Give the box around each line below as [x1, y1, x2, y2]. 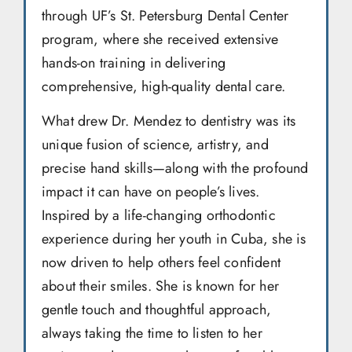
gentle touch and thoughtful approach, [42, 299, 272, 321]
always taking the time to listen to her [42, 323, 262, 344]
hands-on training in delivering [42, 52, 226, 73]
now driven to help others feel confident [42, 252, 280, 273]
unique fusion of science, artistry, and [42, 134, 269, 156]
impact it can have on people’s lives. [42, 181, 260, 203]
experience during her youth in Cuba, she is [42, 229, 306, 250]
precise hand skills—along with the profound [42, 158, 309, 179]
